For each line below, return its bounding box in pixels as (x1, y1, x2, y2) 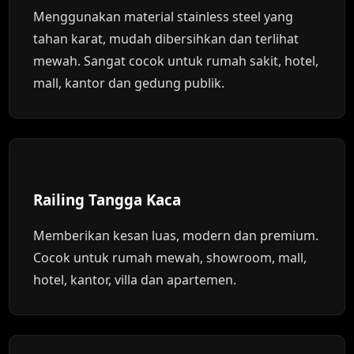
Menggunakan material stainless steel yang (33, 8, 294, 25)
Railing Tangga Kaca (33, 190, 182, 209)
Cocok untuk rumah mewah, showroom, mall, (33, 249, 307, 266)
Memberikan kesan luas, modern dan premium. (33, 227, 319, 244)
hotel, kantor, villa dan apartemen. (33, 271, 237, 288)
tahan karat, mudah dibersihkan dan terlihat (33, 30, 299, 47)
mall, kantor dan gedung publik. (33, 74, 225, 92)
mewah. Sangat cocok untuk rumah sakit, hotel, (33, 52, 319, 70)
